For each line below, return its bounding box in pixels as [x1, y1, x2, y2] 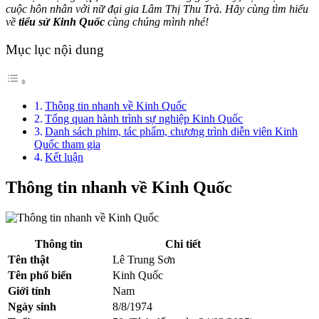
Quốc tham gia [34, 138, 100, 151]
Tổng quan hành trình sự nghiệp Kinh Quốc [45, 113, 244, 125]
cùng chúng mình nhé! [105, 15, 209, 28]
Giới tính [8, 285, 51, 298]
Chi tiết [165, 238, 201, 251]
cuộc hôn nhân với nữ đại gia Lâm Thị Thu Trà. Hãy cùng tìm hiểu [6, 2, 308, 15]
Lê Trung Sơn [113, 253, 175, 266]
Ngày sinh [8, 300, 56, 313]
